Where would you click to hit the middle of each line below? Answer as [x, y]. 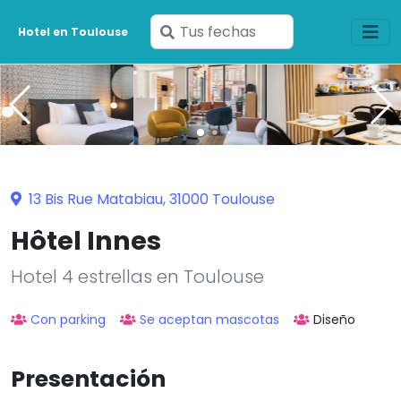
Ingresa [200, 31]
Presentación [88, 379]
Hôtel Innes [86, 240]
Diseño [334, 319]
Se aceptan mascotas [209, 319]
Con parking [68, 319]
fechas [197, 76]
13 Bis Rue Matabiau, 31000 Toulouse [150, 199]
